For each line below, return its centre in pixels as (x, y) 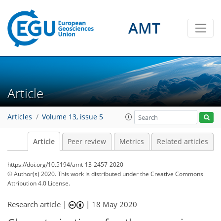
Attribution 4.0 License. (39, 183)
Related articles (183, 142)
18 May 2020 (115, 204)
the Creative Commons (172, 174)
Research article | (38, 204)
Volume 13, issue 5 (73, 117)
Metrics (131, 142)
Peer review (87, 142)
